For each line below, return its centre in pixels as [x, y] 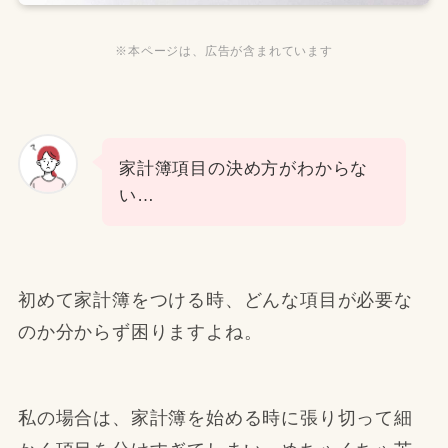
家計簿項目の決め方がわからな [243, 169]
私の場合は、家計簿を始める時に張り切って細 [215, 417]
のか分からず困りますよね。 [140, 331]
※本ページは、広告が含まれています [224, 51]
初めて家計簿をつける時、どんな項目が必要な [215, 299]
